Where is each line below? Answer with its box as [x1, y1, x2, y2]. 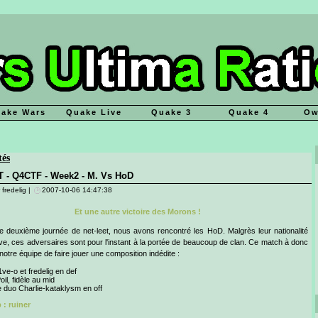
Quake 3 [151, 108, 192, 116]
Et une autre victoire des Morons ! [75, 207, 201, 216]
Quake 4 [229, 108, 269, 116]
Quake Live [66, 108, 122, 116]
